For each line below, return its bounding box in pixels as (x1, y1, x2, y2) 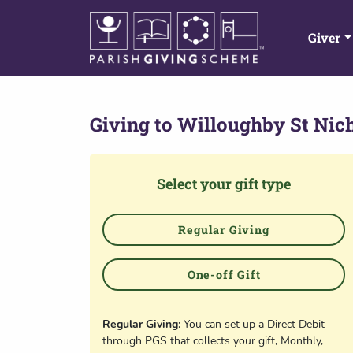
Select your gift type (157, 174, 291, 193)
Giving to (90, 112, 173, 137)
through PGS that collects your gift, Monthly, (102, 333, 323, 348)
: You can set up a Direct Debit (178, 317, 325, 332)
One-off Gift (187, 267, 261, 282)
